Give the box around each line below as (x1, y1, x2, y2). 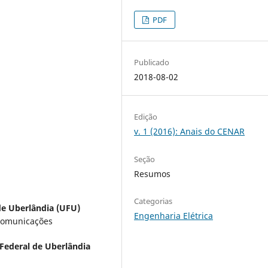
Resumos (134, 167, 171, 179)
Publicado (134, 57, 170, 68)
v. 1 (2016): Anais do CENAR (134, 126, 245, 138)
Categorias (134, 195, 173, 206)
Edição (134, 111, 158, 123)
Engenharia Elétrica (134, 209, 214, 221)
